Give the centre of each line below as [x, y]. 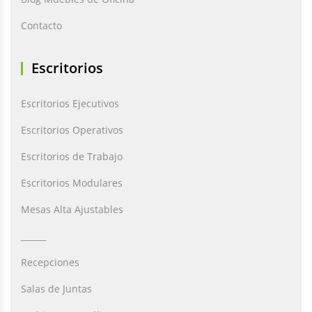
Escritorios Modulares [72, 183]
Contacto [41, 25]
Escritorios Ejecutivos [70, 103]
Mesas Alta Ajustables [72, 209]
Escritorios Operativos [72, 130]
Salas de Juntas [56, 289]
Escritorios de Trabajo [72, 156]
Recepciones [50, 262]
